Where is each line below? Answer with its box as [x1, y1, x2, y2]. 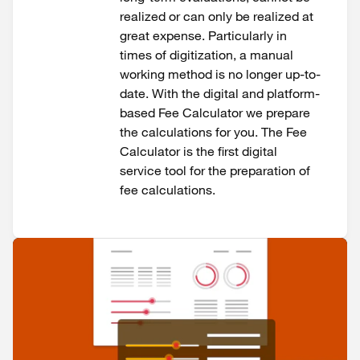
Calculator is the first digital [120, 143, 277, 159]
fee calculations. [120, 182, 215, 198]
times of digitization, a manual [120, 47, 293, 63]
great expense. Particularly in [120, 27, 287, 43]
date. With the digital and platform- [120, 85, 320, 101]
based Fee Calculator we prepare [120, 104, 310, 121]
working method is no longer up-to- [120, 66, 321, 82]
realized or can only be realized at [120, 8, 313, 24]
